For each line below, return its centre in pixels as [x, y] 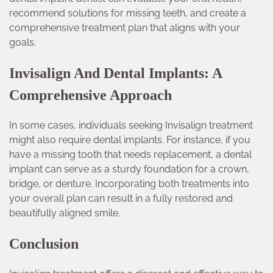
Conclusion [44, 244]
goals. [23, 43]
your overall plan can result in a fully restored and [121, 199]
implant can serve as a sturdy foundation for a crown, [129, 169]
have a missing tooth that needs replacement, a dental [130, 155]
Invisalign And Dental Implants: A [115, 73]
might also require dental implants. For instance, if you [130, 140]
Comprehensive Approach [90, 95]
